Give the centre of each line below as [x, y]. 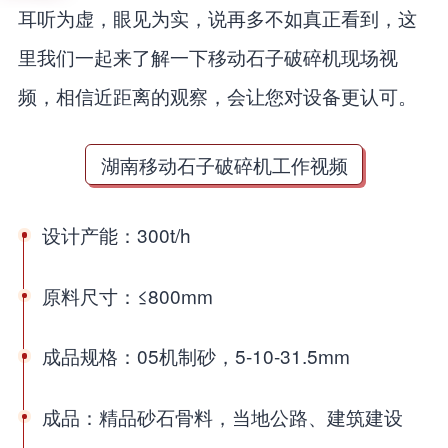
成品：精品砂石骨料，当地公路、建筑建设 [222, 416]
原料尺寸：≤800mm [127, 295]
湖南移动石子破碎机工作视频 [224, 165]
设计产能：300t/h [116, 235]
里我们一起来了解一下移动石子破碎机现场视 [207, 56]
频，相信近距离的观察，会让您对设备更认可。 [217, 95]
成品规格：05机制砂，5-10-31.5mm [195, 356]
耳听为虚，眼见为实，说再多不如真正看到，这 [217, 17]
